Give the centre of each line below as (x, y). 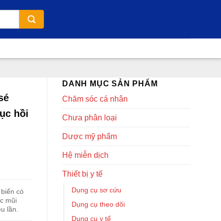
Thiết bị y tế (82, 174)
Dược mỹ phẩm (90, 136)
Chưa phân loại (90, 118)
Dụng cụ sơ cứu (96, 190)
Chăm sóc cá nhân (95, 99)
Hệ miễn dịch (85, 155)
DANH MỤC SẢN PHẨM (110, 84)
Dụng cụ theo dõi (98, 204)
